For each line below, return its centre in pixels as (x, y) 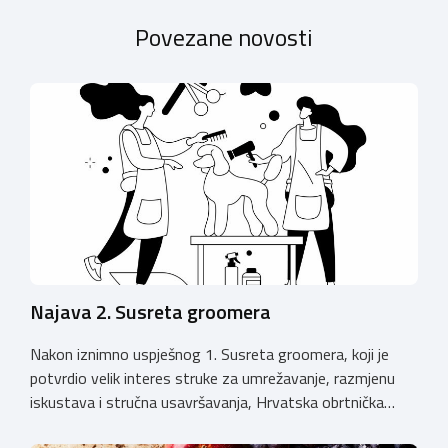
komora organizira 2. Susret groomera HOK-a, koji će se (217, 426)
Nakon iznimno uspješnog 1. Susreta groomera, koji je (209, 354)
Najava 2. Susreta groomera (150, 312)
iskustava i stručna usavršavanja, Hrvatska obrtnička (207, 402)
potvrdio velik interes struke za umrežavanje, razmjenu (212, 378)
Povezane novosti (224, 37)
